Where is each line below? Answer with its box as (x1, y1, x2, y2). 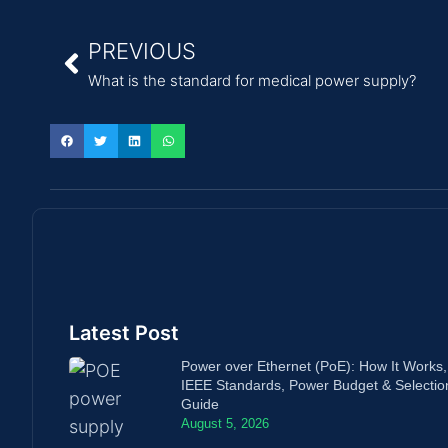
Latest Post (69, 320, 179, 345)
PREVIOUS (88, 38, 196, 65)
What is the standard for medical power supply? (88, 71, 416, 91)
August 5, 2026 (181, 415, 270, 431)
